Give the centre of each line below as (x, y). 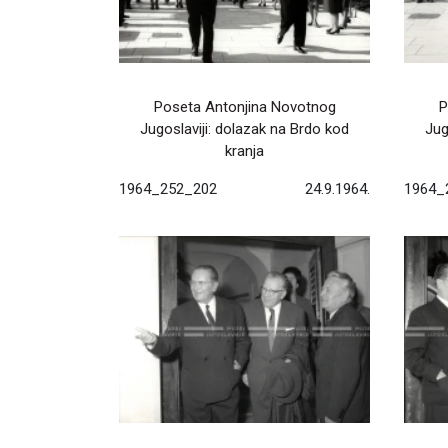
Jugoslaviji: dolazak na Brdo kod (244, 129)
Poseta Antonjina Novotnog (244, 107)
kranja (244, 151)
